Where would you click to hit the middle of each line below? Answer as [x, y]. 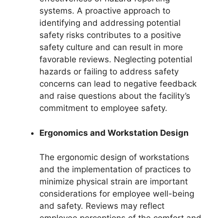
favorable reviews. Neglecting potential [116, 59]
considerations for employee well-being [117, 194]
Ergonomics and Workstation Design [114, 133]
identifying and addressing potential [110, 23]
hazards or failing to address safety [109, 72]
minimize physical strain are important [114, 182]
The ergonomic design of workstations [114, 157]
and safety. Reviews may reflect [102, 206]
